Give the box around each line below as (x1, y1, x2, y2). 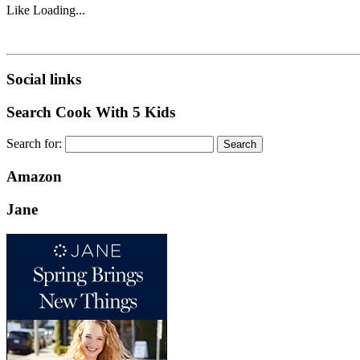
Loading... (33, 3, 85, 18)
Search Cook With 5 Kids (6, 103, 175, 121)
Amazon (6, 168, 62, 186)
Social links (6, 70, 81, 88)
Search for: (6, 137, 62, 151)
